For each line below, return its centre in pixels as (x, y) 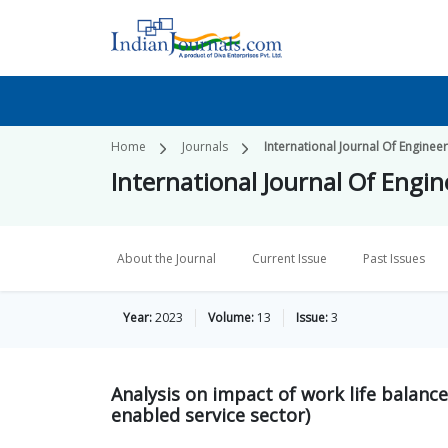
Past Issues (394, 258)
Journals (205, 146)
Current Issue (289, 258)
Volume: (231, 317)
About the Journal (166, 258)
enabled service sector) (210, 415)
